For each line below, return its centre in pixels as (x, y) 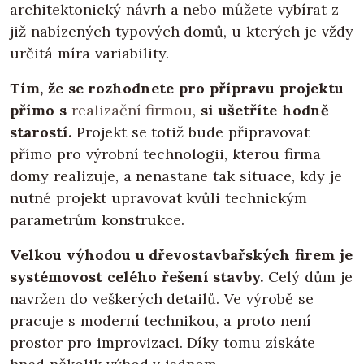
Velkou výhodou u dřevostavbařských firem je (181, 255)
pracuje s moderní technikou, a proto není (160, 321)
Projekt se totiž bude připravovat (191, 132)
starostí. (41, 132)
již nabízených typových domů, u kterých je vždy (182, 32)
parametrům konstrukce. (97, 220)
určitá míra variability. (89, 54)
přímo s (38, 110)
